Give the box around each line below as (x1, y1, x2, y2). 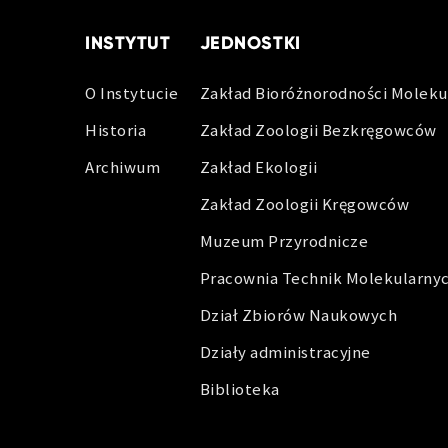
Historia (85, 118, 147, 141)
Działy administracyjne (199, 340, 371, 363)
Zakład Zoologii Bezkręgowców (199, 118, 437, 141)
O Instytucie (85, 81, 179, 104)
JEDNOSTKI (199, 31, 301, 54)
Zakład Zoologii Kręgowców (199, 192, 410, 215)
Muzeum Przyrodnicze (199, 229, 369, 252)
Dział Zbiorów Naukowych (199, 303, 398, 326)
